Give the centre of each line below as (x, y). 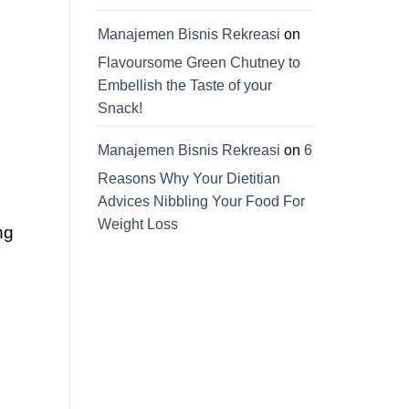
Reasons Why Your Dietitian (189, 179)
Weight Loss (138, 225)
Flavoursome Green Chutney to (199, 63)
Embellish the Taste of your (185, 86)
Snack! (120, 109)
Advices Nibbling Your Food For (201, 202)
